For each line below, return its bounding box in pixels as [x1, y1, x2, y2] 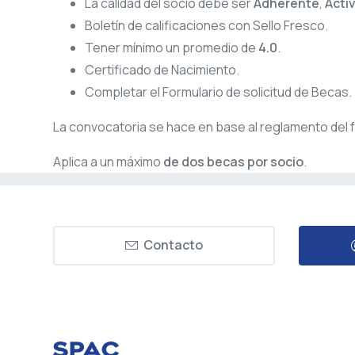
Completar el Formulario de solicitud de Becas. [85, 83, 352, 101]
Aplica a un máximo [53, 153, 163, 171]
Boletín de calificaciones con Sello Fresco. [85, 17, 328, 35]
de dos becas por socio [163, 153, 303, 171]
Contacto [143, 236, 203, 254]
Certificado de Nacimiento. [85, 61, 239, 79]
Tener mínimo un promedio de [85, 39, 258, 57]
